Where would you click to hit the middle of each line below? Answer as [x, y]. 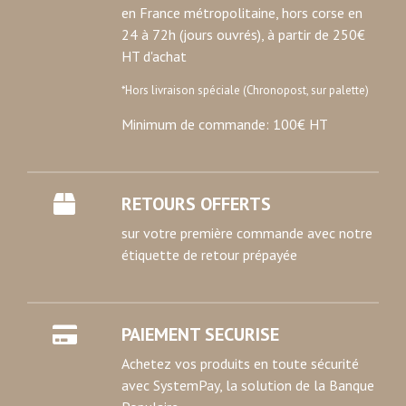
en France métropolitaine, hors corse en [242, 13]
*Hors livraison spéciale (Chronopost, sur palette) [245, 90]
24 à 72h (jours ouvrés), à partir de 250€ [243, 34]
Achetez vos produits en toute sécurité [240, 363]
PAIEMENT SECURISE [200, 334]
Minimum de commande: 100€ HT [225, 124]
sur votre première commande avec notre [247, 233]
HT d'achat [154, 56]
